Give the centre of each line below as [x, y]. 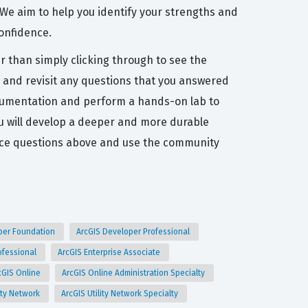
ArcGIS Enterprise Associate [110, 252]
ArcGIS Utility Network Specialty [121, 294]
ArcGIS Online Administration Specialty [134, 273]
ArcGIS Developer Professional [134, 232]
